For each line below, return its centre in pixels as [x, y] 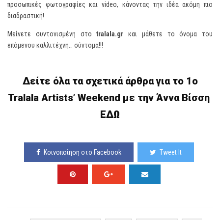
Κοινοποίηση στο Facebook [82, 152]
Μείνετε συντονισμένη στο [52, 34]
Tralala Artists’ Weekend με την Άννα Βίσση [110, 98]
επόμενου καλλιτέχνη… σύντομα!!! [55, 45]
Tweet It [170, 152]
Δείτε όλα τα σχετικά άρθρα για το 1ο [110, 81]
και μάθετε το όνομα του [168, 34]
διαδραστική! [26, 16]
